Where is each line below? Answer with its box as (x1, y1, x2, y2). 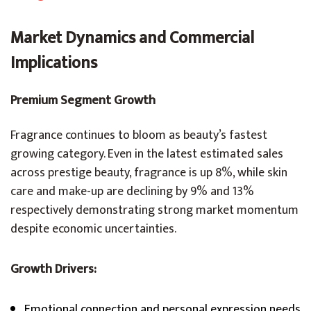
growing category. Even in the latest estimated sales (10, 144, 283, 165)
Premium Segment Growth (10, 90, 155, 111)
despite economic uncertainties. (10, 219, 176, 239)
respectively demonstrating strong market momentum (10, 200, 299, 221)
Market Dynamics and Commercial (10, 24, 254, 52)
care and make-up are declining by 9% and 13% (10, 181, 254, 202)
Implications (10, 49, 97, 77)
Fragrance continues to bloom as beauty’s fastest (10, 125, 267, 146)
